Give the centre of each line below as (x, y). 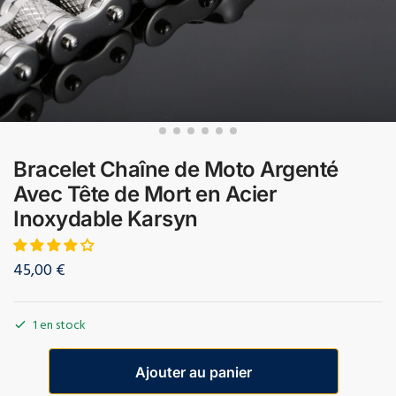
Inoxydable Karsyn (106, 218)
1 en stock (59, 326)
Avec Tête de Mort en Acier (145, 194)
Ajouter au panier (194, 372)
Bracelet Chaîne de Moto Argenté (176, 169)
